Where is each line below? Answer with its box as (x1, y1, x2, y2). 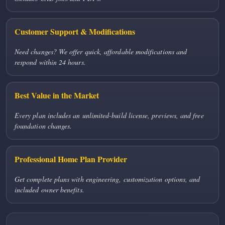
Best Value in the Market (15, 89, 99, 101)
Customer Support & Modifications (15, 26, 135, 38)
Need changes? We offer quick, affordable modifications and (15, 47, 187, 57)
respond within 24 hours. (15, 57, 86, 67)
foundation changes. (15, 121, 72, 131)
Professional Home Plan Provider (15, 153, 127, 165)
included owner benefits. (15, 185, 84, 195)
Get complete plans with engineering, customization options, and (15, 174, 200, 184)
